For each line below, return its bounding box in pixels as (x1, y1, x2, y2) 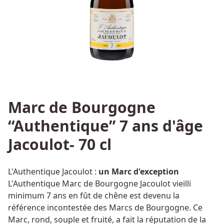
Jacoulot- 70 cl (8, 134, 111, 154)
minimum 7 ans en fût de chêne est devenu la (8, 190, 179, 201)
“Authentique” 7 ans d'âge (8, 115, 203, 136)
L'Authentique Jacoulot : (8, 166, 98, 177)
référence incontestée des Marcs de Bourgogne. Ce (8, 202, 202, 213)
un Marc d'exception (98, 166, 179, 177)
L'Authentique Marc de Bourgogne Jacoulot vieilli (8, 178, 191, 189)
